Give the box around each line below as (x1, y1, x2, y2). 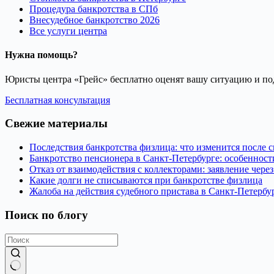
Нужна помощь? (5, 50, 78, 61)
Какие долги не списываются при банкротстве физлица (29, 175, 262, 186)
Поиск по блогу (5, 208, 88, 221)
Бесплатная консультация (5, 94, 110, 105)
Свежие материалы (5, 117, 108, 130)
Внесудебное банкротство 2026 (29, 15, 160, 26)
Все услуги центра (29, 26, 107, 37)
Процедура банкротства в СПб (29, 4, 158, 15)
